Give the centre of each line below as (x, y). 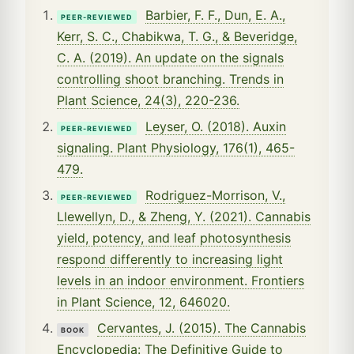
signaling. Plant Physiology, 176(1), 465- (176, 147)
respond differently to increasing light (170, 259)
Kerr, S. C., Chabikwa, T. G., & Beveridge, (177, 36)
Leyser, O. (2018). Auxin (216, 126)
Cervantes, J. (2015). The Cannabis (201, 328)
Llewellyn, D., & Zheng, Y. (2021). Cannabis (184, 216)
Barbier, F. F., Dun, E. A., (215, 15)
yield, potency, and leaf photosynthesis (174, 237)
